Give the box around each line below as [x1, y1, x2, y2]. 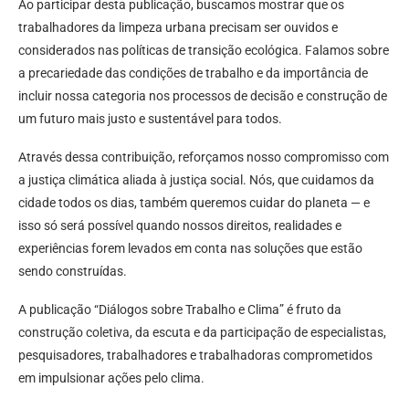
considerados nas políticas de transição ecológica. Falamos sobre [18, 42, 389, 58]
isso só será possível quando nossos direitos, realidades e [18, 217, 341, 233]
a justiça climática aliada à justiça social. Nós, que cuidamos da [18, 172, 374, 187]
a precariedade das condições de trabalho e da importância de [18, 65, 368, 80]
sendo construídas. [18, 263, 127, 278]
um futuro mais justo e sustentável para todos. [18, 110, 282, 126]
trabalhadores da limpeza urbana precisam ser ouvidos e [18, 19, 338, 35]
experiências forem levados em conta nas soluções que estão [18, 240, 362, 256]
